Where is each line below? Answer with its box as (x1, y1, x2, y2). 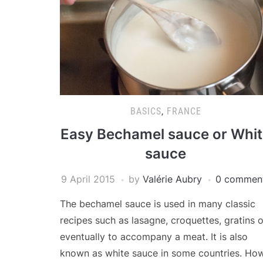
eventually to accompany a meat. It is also (60, 231, 248, 243)
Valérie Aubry (142, 173, 202, 186)
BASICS (130, 106, 161, 117)
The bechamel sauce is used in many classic (60, 198, 255, 210)
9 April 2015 (60, 173, 115, 186)
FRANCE (166, 106, 201, 117)
